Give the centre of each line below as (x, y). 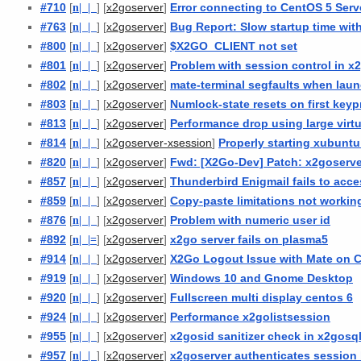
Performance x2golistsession (250, 316)
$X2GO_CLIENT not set (234, 46)
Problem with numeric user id (250, 220)
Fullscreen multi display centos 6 (261, 297)
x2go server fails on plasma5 (249, 239)
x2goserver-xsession (159, 143)
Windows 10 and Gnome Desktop (261, 278)
